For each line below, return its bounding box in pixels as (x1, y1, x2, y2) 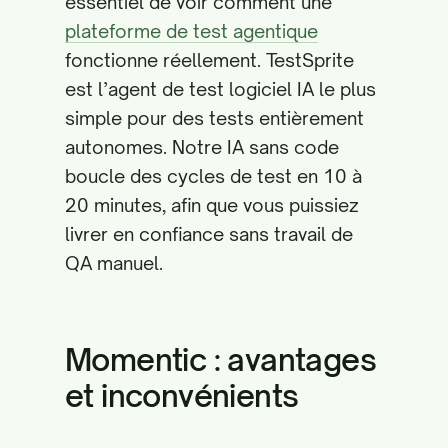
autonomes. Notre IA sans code (65, 136, 339, 158)
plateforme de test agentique (65, 20, 318, 42)
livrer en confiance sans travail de (65, 223, 353, 245)
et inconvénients (65, 377, 299, 414)
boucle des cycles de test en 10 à (65, 165, 362, 187)
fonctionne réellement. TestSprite (65, 49, 354, 71)
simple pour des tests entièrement (65, 107, 364, 129)
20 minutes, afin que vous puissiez (65, 194, 359, 216)
